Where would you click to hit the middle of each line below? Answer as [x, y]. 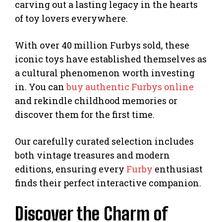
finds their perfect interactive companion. [108, 183]
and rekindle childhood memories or [96, 100]
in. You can [41, 86]
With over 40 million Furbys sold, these [102, 45]
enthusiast [178, 169]
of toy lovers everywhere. [71, 18]
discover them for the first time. [85, 114]
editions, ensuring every [71, 169]
